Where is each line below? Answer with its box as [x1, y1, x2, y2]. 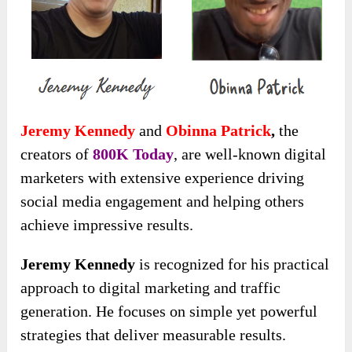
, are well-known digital [174, 145, 327, 163]
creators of [20, 145, 93, 163]
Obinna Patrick [162, 122, 272, 140]
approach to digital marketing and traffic [20, 279, 281, 297]
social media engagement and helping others [20, 192, 305, 211]
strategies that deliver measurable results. [20, 326, 287, 344]
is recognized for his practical [135, 255, 330, 273]
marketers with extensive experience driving [20, 169, 305, 187]
